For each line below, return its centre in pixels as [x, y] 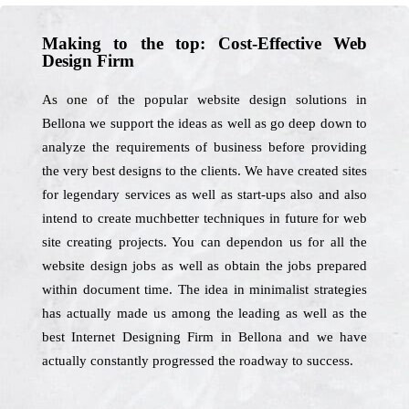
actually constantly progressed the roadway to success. [198, 361]
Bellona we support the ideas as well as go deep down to [204, 123]
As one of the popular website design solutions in [204, 100]
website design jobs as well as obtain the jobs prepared [204, 266]
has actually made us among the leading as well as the [204, 313]
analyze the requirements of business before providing [204, 147]
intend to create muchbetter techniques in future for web [204, 218]
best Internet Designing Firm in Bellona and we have [204, 337]
